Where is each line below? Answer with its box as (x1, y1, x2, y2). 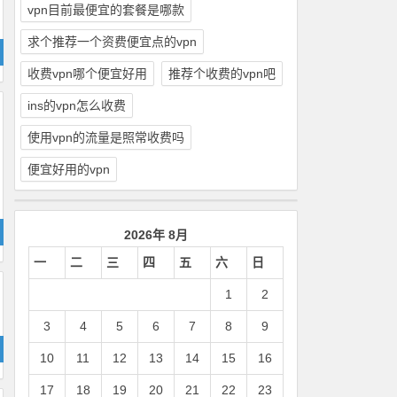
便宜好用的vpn (27, 162, 110, 176)
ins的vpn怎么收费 (27, 98, 126, 113)
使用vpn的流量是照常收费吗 (27, 130, 184, 144)
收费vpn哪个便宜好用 (27, 66, 147, 81)
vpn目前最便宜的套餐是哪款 (27, 3, 184, 17)
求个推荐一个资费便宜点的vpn (27, 35, 197, 49)
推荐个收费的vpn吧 (167, 66, 276, 81)
